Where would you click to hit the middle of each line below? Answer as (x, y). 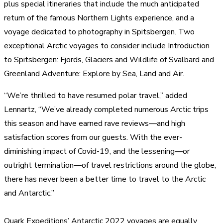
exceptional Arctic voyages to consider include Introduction (107, 46)
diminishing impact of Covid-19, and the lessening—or (97, 151)
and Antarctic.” (30, 193)
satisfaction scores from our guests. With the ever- (93, 137)
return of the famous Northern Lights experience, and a (99, 18)
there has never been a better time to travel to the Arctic (105, 179)
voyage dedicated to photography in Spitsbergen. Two (99, 32)
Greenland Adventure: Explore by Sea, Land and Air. (94, 73)
